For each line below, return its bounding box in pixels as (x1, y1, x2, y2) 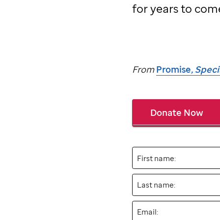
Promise (156, 63, 191, 76)
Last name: (137, 180, 176, 190)
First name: (137, 153, 176, 163)
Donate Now (150, 106, 204, 118)
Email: (137, 207, 159, 217)
